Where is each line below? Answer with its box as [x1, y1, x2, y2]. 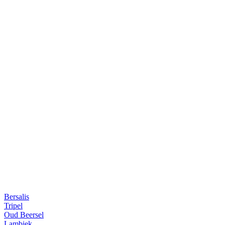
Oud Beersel [4, 210, 44, 219]
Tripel [4, 201, 23, 210]
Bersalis [4, 192, 29, 201]
